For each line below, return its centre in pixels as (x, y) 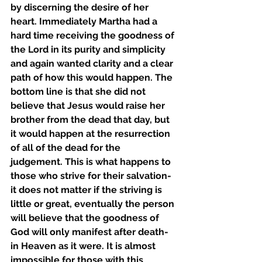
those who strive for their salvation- (92, 176)
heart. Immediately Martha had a (85, 21)
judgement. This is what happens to (92, 162)
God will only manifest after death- (91, 232)
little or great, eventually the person (94, 204)
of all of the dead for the (67, 148)
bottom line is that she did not (79, 92)
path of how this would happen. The (93, 77)
